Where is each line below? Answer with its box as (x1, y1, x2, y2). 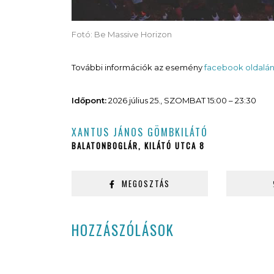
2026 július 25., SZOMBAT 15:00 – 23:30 (106, 95, 256, 105)
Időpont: (72, 95, 106, 105)
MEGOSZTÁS (122, 177, 171, 190)
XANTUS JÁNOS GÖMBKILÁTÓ (72, 124, 208, 139)
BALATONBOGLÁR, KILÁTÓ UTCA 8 (72, 139, 205, 152)
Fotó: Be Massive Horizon (72, 29, 172, 39)
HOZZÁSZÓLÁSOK (72, 219, 174, 240)
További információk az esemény (72, 62, 204, 72)
